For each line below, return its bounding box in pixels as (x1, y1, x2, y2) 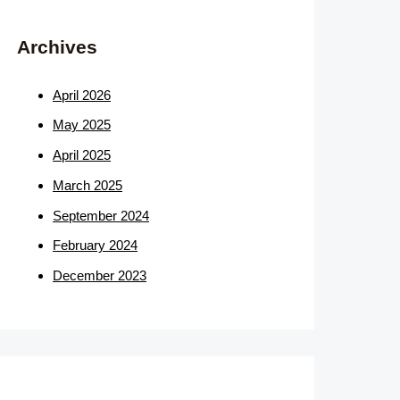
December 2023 (53, 268, 146, 284)
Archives (17, 37, 97, 58)
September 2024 (53, 207, 149, 223)
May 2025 (53, 117, 111, 133)
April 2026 (53, 87, 111, 103)
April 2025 (53, 147, 111, 163)
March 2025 (53, 177, 122, 193)
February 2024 (53, 237, 137, 254)
